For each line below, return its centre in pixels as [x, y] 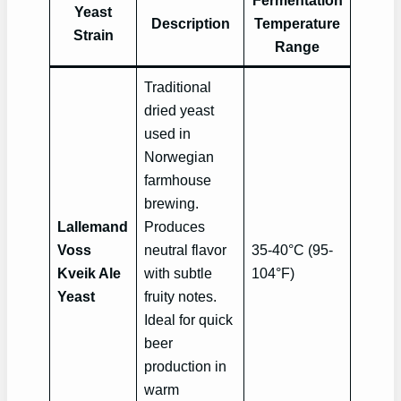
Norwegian [179, 157]
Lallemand [93, 227]
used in [168, 134]
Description [190, 24]
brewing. [172, 204]
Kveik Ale [90, 273]
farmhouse [178, 180]
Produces [175, 227]
